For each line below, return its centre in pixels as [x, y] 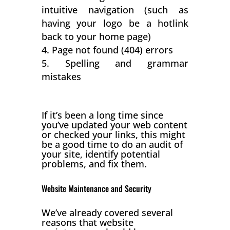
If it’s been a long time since [102, 115]
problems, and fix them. [94, 164]
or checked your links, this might [113, 134]
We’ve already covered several [107, 212]
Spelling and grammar [127, 63]
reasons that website [87, 222]
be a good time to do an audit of [112, 144]
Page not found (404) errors [112, 50]
